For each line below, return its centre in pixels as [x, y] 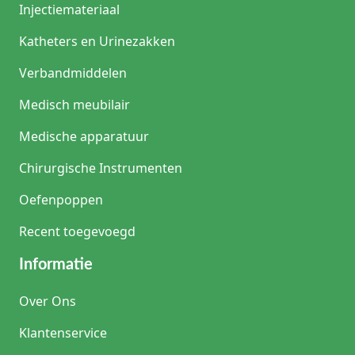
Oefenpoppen [61, 200]
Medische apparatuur [84, 137]
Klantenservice [63, 333]
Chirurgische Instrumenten [101, 168]
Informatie [56, 265]
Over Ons [48, 302]
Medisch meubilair [74, 105]
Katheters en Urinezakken [97, 42]
